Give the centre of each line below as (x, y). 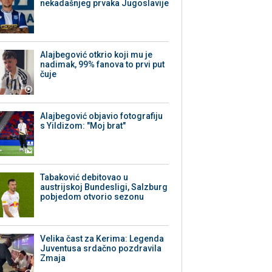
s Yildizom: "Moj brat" (83, 126)
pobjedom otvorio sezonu (92, 197)
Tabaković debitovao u (84, 178)
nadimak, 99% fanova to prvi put (103, 65)
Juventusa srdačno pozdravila (101, 249)
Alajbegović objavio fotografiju (102, 116)
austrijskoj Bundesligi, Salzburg (104, 187)
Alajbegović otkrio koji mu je (97, 55)
